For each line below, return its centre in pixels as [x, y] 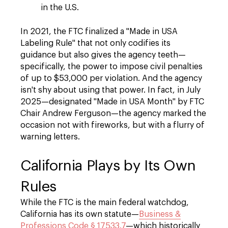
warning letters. [50, 137]
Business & [160, 214]
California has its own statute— [80, 214]
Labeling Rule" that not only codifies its [95, 43]
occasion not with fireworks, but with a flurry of [112, 125]
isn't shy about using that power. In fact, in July [110, 90]
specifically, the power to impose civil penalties [111, 67]
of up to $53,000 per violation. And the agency [111, 78]
